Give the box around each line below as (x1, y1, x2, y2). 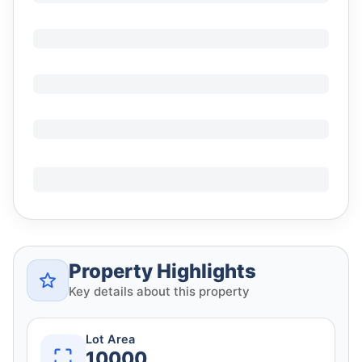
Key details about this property (69, 284, 250, 300)
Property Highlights (69, 259, 256, 284)
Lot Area (86, 332, 135, 347)
